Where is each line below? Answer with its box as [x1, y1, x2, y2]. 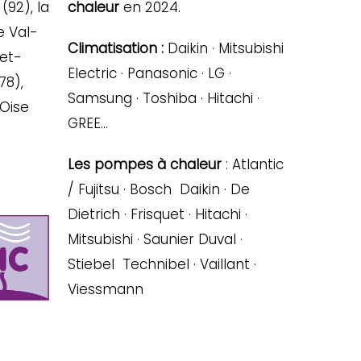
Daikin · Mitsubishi [164, 38, 284, 58]
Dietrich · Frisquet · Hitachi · [68, 204, 248, 224]
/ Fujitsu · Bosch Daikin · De [68, 179, 251, 199]
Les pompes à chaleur [68, 154, 222, 174]
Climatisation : [68, 38, 164, 58]
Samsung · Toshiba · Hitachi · [68, 88, 260, 108]
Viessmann [68, 279, 144, 299]
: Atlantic [222, 154, 284, 174]
